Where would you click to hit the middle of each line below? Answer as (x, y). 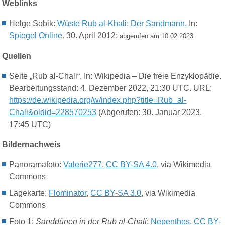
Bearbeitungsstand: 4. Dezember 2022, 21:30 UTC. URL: (111, 88)
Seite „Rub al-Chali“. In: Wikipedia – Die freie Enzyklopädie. (116, 76)
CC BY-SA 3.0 (116, 193)
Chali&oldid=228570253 (53, 112)
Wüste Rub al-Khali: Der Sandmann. (122, 23)
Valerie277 (83, 164)
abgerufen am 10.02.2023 (156, 36)
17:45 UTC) (30, 124)
